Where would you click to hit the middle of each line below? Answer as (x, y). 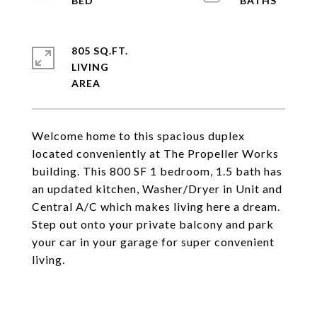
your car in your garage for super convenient (153, 242)
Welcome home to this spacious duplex (138, 136)
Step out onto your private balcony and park (153, 224)
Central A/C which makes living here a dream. (156, 206)
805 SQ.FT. (100, 51)
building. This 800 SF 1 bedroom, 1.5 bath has (157, 171)
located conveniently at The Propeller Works (155, 153)
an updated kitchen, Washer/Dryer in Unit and (157, 189)
